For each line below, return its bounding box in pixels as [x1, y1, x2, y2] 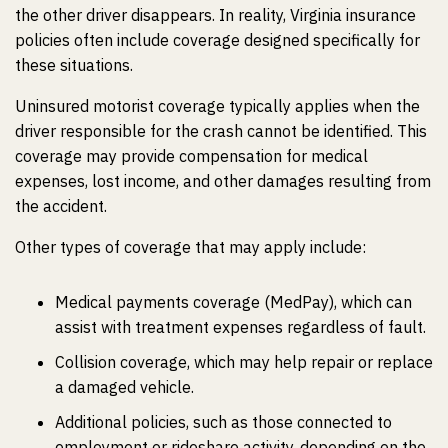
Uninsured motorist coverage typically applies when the [15, 96, 420, 116]
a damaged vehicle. [55, 377, 194, 397]
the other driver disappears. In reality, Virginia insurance [15, 5, 416, 25]
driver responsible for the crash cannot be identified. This [15, 121, 427, 141]
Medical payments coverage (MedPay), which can [55, 292, 412, 312]
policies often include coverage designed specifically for [15, 30, 420, 50]
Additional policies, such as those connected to [55, 412, 392, 432]
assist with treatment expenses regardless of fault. [55, 317, 426, 337]
